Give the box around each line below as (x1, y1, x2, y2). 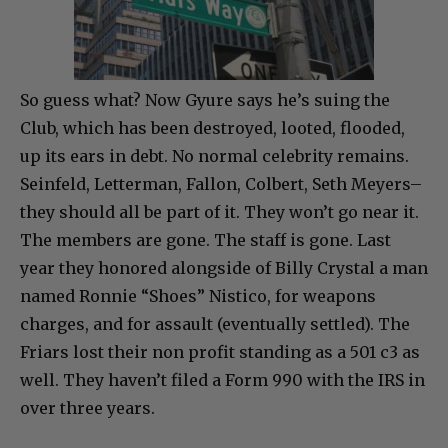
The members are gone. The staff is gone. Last (20, 230, 391, 251)
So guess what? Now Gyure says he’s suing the (20, 90, 390, 111)
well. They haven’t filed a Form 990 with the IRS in (20, 370, 425, 391)
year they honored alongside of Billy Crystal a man (20, 258, 428, 279)
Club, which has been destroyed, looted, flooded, (20, 118, 405, 139)
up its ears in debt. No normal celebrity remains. (20, 146, 409, 167)
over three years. (20, 398, 155, 419)
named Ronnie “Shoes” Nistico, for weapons (20, 286, 376, 307)
